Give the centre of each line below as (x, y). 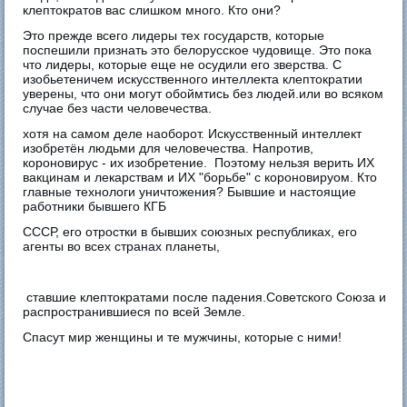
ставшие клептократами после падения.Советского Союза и (205, 297)
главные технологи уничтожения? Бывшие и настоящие (190, 191)
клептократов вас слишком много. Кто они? (152, 10)
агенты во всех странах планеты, (122, 246)
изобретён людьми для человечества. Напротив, (169, 148)
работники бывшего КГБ (95, 206)
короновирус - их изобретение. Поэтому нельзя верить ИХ (199, 162)
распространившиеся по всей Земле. (134, 311)
